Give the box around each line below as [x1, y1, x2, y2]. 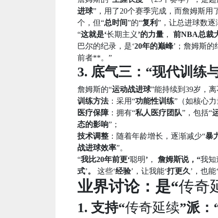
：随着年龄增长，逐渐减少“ [109, 131, 205, 140]
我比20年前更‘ [81, 155, 130, 163]
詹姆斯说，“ [156, 155, 200, 163]
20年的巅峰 [134, 41, 173, 50]
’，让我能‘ [131, 166, 167, 175]
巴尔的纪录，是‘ [77, 41, 134, 50]
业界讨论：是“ [77, 177, 179, 195]
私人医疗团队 [135, 108, 182, 117]
